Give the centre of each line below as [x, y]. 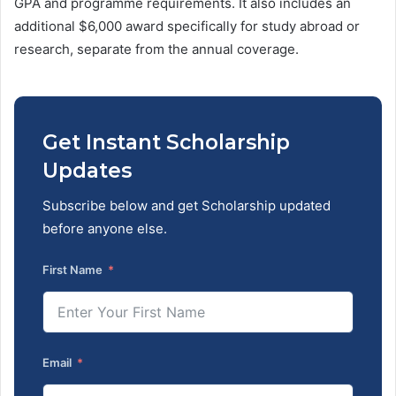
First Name [72, 270]
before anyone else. [105, 229]
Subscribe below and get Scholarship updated [76, 206]
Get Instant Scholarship [166, 142]
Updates [87, 170]
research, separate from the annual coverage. [156, 49]
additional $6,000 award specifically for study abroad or [187, 26]
